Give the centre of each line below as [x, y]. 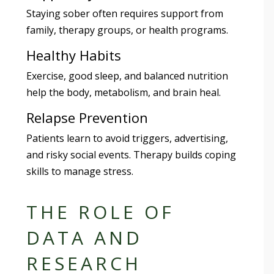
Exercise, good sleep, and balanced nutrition [128, 76]
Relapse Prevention [87, 117]
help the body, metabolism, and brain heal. [124, 92]
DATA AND [85, 237]
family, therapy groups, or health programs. [128, 30]
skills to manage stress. [80, 171]
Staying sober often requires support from [125, 13]
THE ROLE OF [101, 212]
